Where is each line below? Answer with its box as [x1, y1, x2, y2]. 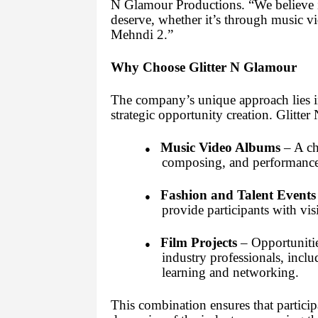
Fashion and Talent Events [160, 187, 316, 203]
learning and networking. [161, 265, 299, 280]
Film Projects [160, 235, 237, 251]
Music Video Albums [160, 140, 280, 155]
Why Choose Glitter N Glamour [110, 60, 297, 75]
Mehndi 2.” [110, 27, 173, 43]
